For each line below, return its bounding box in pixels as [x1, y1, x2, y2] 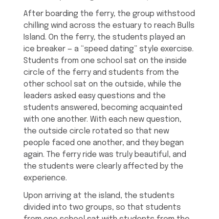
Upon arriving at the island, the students [23, 192, 175, 200]
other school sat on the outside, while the [23, 80, 181, 89]
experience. [23, 174, 67, 183]
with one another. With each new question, [23, 115, 181, 124]
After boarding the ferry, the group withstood [23, 10, 195, 19]
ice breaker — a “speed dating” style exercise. [23, 45, 194, 54]
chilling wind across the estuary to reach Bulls [23, 22, 195, 30]
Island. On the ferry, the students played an [23, 33, 185, 42]
